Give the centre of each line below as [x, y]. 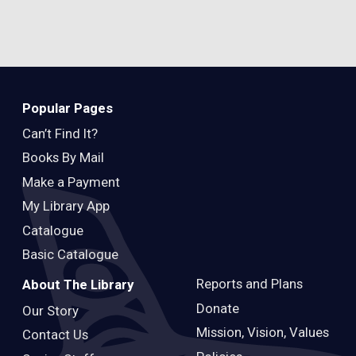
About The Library [78, 285]
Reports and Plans [249, 284]
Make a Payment [71, 182]
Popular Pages [68, 108]
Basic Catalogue [70, 254]
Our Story [50, 310]
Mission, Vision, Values [262, 333]
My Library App [66, 206]
